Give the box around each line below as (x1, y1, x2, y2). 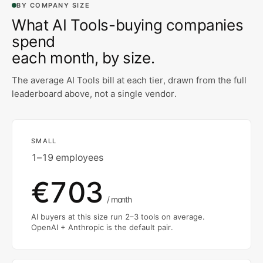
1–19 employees (31, 151, 103, 163)
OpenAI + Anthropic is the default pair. (31, 222, 173, 232)
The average (12, 74, 66, 86)
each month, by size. (12, 48, 155, 67)
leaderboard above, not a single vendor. (12, 87, 177, 99)
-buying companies (108, 15, 244, 34)
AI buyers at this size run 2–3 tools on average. (31, 211, 205, 221)
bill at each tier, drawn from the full (100, 74, 247, 86)
